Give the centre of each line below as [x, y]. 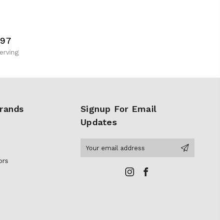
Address [94, 154]
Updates [99, 122]
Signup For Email [118, 109]
